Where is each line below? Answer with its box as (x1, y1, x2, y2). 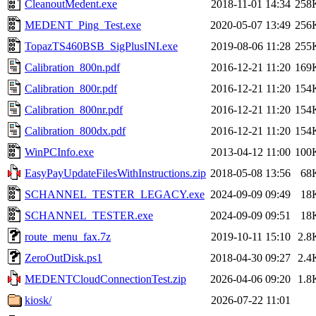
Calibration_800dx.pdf (25, 124, 126, 137)
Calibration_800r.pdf (25, 82, 117, 95)
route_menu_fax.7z (25, 230, 111, 243)
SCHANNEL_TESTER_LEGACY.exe (25, 188, 205, 200)
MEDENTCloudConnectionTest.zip (25, 272, 186, 285)
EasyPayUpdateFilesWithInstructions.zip (25, 166, 206, 179)
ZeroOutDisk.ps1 (25, 251, 102, 264)
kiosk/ (25, 293, 51, 306)
